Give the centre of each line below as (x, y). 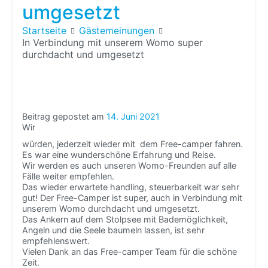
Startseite (45, 30)
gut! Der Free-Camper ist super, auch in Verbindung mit (133, 198)
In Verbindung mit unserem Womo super (113, 42)
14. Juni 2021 (133, 116)
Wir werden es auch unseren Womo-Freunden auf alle (130, 166)
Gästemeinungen (117, 30)
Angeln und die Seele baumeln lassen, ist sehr (114, 230)
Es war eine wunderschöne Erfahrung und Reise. (119, 155)
